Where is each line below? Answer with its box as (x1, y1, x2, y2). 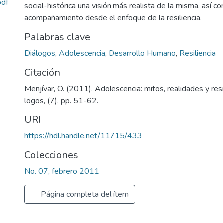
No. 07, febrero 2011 (24, 166, 99, 177)
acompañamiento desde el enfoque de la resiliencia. (24, 12, 202, 23)
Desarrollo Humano (109, 48, 176, 59)
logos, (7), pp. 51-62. (24, 95, 98, 106)
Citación (24, 66, 60, 79)
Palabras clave (24, 30, 90, 44)
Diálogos (24, 48, 55, 59)
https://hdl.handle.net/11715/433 (24, 130, 142, 141)
